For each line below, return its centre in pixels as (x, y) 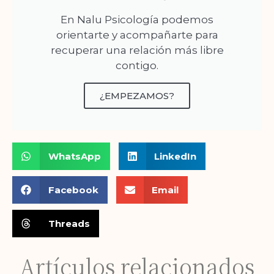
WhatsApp (74, 156)
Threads (69, 223)
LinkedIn (175, 156)
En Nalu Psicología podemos (137, 20)
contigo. (137, 66)
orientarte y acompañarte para (137, 35)
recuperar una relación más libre (137, 50)
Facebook (73, 190)
